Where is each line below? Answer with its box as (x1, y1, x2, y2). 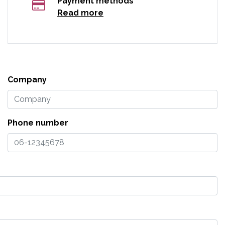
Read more (57, 8, 103, 18)
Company (8, 74, 47, 84)
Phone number (8, 118, 68, 128)
